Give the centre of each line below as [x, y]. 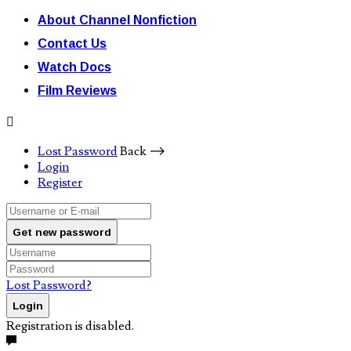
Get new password [62, 232]
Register [60, 182]
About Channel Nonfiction [117, 19]
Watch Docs [74, 66]
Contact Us [72, 43]
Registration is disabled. [70, 326]
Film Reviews [77, 90]
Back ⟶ [143, 151]
